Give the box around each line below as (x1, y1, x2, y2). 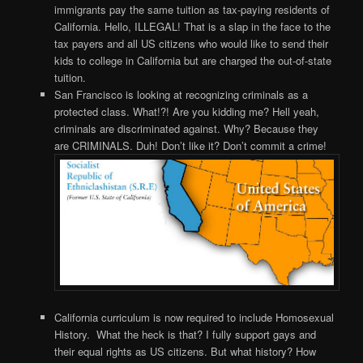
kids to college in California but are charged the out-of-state (53, 52, 331, 68)
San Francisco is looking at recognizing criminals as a (53, 86, 308, 102)
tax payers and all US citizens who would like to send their (53, 35, 328, 51)
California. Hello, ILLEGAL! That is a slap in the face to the (53, 18, 331, 34)
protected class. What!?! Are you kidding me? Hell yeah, (53, 103, 319, 119)
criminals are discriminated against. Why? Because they (53, 120, 318, 136)
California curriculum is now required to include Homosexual (53, 309, 334, 325)
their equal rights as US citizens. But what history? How (53, 343, 316, 359)
